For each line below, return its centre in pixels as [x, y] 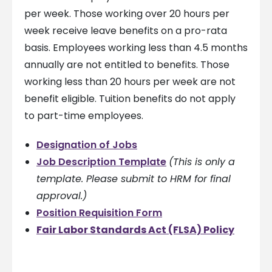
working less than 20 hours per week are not [130, 82]
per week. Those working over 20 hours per [127, 14]
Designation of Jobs [87, 145]
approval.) [61, 196]
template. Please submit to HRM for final [133, 179]
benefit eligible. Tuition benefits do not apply [130, 99]
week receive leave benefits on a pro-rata [125, 31]
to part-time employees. [83, 116]
